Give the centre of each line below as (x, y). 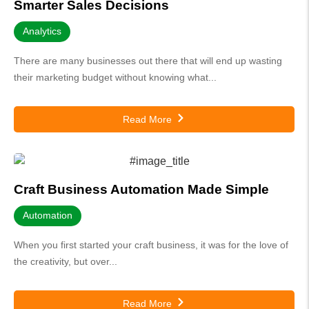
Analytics (42, 31)
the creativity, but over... (66, 262)
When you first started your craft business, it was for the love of (151, 245)
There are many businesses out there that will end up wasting (148, 61)
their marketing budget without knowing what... (115, 78)
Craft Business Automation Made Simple (141, 190)
